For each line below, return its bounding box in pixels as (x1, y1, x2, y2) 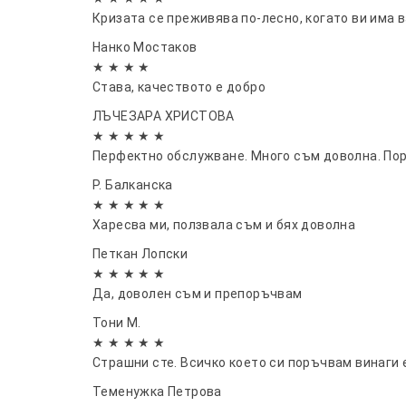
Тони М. (92, 314, 141, 330)
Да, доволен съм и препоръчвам (92, 285, 303, 301)
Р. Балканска (92, 177, 173, 192)
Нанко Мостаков (92, 39, 198, 54)
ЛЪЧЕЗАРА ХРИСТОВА (92, 108, 235, 123)
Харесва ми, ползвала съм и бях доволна (92, 217, 356, 232)
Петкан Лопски (92, 246, 188, 261)
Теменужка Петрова (92, 383, 222, 399)
